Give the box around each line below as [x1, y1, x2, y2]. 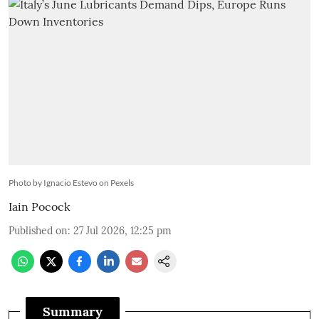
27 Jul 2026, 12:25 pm [73, 224, 172, 238]
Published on [9, 224, 68, 238]
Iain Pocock [9, 199, 70, 214]
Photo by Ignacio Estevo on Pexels [9, 177, 134, 189]
